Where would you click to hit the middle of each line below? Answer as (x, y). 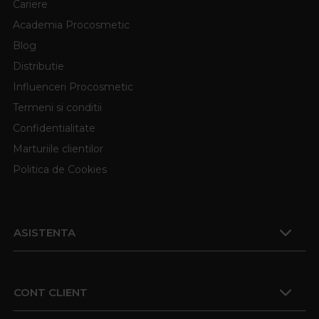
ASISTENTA (45, 232)
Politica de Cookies (60, 169)
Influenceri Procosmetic (73, 87)
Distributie (38, 66)
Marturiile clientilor (58, 148)
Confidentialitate (54, 128)
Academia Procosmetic (71, 25)
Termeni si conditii (57, 107)
